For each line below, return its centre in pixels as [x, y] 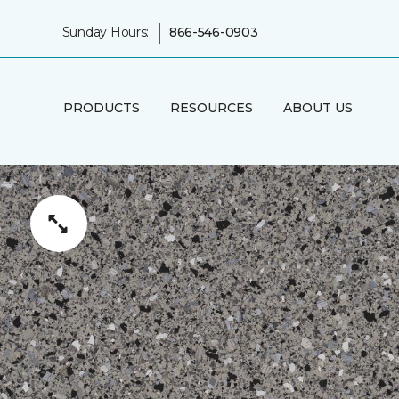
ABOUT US [318, 107]
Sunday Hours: [106, 32]
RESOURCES [211, 107]
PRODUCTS [101, 107]
